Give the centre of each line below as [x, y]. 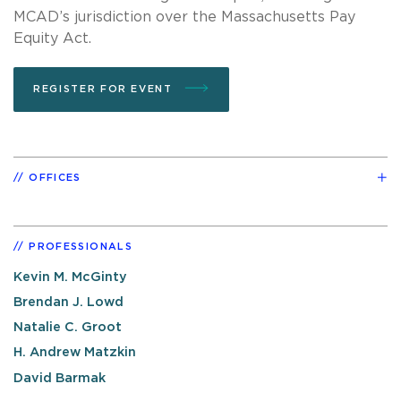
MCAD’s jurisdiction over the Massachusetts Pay [184, 17]
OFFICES [55, 177]
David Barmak [60, 378]
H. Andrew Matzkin [75, 353]
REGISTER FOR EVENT [105, 89]
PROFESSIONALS [81, 246]
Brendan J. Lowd [68, 303]
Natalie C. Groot [68, 328]
